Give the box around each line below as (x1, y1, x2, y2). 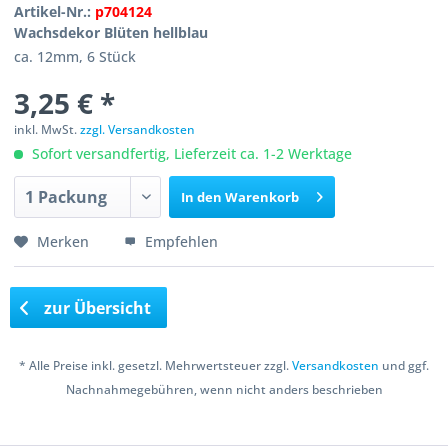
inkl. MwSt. (14, 121, 81, 138)
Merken (37, 232, 90, 251)
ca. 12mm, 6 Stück (14, 47, 137, 66)
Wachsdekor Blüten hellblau (14, 23, 209, 42)
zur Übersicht (40, 296, 152, 319)
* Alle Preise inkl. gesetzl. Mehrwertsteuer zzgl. (19, 357, 292, 375)
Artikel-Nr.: (14, 2, 96, 21)
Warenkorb (225, 188, 300, 206)
